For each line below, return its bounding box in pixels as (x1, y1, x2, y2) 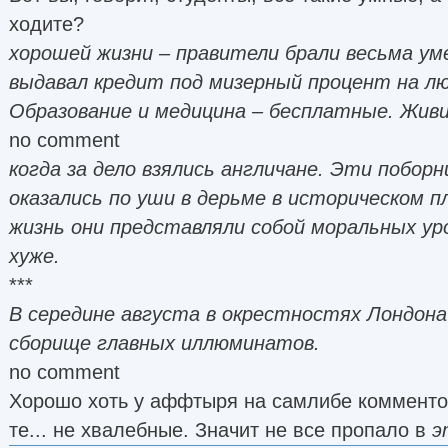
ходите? (9, 12, 84, 35)
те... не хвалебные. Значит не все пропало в (9, 418, 432, 441)
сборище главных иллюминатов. (9, 331, 320, 354)
